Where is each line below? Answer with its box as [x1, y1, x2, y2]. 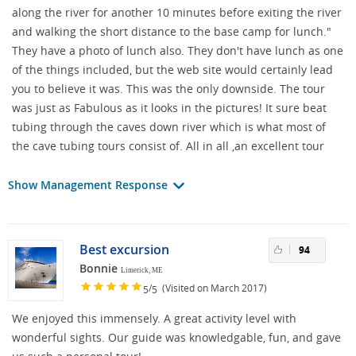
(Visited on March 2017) [157, 281, 267, 295]
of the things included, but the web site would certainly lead [12, 61, 333, 77]
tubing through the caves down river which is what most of [12, 118, 326, 134]
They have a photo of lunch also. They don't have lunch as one [12, 42, 343, 58]
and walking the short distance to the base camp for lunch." [12, 23, 331, 39]
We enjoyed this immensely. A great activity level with [12, 310, 296, 326]
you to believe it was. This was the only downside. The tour [12, 80, 325, 96]
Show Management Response [8, 176, 171, 192]
